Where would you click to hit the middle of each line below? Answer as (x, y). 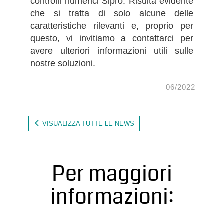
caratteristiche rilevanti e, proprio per (112, 26)
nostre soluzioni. (63, 63)
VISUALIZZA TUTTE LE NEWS (87, 124)
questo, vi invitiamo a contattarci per (112, 38)
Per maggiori (112, 175)
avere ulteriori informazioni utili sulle (112, 51)
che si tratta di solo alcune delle (112, 13)
